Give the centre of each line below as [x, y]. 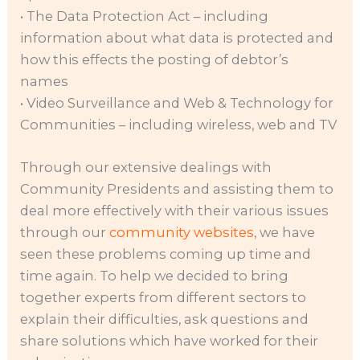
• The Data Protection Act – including [145, 16]
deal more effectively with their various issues [175, 211]
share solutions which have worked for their [170, 341]
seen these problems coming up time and [166, 254]
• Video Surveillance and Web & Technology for [177, 103]
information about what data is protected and [177, 38]
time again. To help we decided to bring [155, 276]
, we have [285, 233]
